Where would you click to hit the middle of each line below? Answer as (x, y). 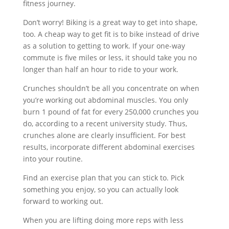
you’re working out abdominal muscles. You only (105, 100)
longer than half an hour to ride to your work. (100, 69)
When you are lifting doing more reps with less (103, 220)
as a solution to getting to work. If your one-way (104, 46)
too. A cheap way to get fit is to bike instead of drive (111, 34)
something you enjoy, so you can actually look (100, 189)
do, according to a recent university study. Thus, (105, 123)
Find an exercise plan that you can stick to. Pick (103, 178)
